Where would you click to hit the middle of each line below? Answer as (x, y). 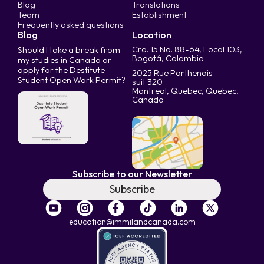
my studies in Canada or (65, 60)
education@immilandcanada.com (132, 221)
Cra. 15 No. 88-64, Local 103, (187, 49)
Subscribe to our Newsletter (132, 174)
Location (152, 34)
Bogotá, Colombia (168, 58)
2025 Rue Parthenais (172, 73)
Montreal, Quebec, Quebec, (185, 90)
